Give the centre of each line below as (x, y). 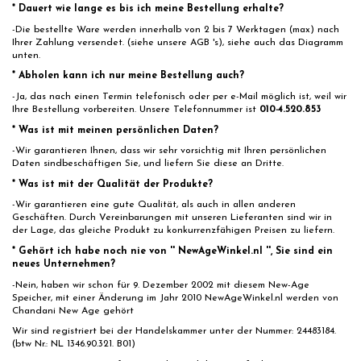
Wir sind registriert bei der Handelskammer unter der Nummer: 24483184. (174, 332)
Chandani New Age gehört (73, 311)
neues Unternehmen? (64, 264)
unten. (26, 55)
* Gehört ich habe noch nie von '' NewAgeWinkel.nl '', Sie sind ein (172, 251)
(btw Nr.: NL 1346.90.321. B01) (74, 344)
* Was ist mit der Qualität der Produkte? (112, 184)
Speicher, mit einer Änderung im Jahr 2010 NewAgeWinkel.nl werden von (175, 298)
